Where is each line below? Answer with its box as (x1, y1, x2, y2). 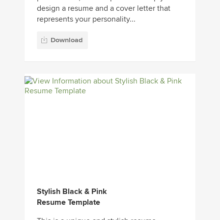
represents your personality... (37, 14, 136, 24)
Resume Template (37, 197, 100, 208)
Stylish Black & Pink (37, 187, 107, 197)
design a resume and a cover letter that (37, 3, 170, 13)
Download (51, 36, 82, 45)
